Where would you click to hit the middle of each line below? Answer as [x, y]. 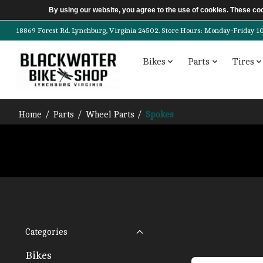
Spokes [160, 115]
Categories [46, 232]
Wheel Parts [110, 115]
